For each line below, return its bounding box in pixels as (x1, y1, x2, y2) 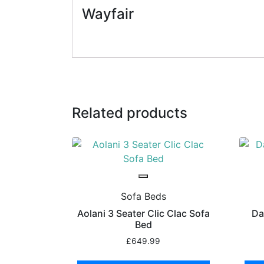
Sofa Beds (120, 190, 166, 203)
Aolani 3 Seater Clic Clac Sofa (77, 207, 210, 220)
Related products (72, 104, 187, 122)
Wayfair (82, 5, 134, 22)
